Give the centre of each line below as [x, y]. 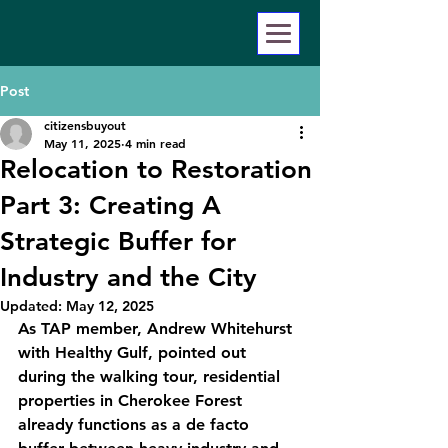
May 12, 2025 [110, 306]
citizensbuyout [85, 125]
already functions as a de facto [136, 424]
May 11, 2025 [82, 143]
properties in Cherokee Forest [132, 400]
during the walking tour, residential [151, 376]
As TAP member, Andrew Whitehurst [157, 328]
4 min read [155, 143]
